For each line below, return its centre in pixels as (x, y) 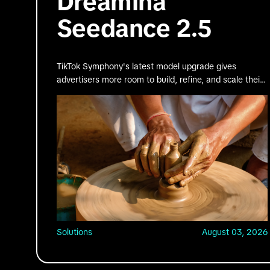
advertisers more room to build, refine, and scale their (159, 79)
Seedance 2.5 (134, 28)
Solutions (74, 232)
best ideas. (77, 93)
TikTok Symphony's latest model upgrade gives (146, 66)
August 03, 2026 (234, 232)
